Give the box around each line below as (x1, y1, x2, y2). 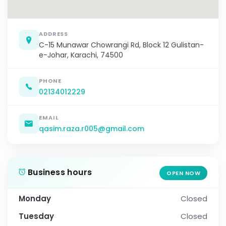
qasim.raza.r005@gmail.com (39, 124, 144, 134)
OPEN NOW (166, 169, 200, 178)
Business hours (25, 166, 92, 179)
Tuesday (19, 211, 54, 222)
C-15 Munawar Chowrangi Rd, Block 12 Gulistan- (39, 40, 204, 50)
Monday (19, 193, 51, 204)
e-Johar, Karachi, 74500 (39, 50, 123, 61)
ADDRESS (39, 30, 69, 38)
